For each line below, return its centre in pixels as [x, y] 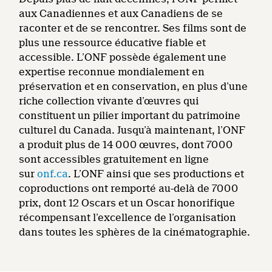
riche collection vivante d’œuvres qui [109, 101]
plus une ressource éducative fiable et [113, 43]
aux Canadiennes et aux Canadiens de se [121, 14]
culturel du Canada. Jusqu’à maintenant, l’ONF [132, 130]
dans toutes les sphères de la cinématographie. [135, 232]
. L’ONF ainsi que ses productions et [156, 174]
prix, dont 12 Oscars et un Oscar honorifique [127, 203]
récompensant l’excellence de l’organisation [128, 218]
